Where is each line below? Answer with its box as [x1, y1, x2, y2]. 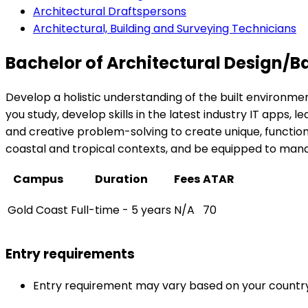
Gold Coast [8, 201, 68, 218]
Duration [94, 170, 148, 187]
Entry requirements [5, 245, 135, 264]
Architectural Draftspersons [33, 3, 186, 19]
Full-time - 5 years [71, 201, 171, 218]
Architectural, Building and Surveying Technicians [33, 20, 296, 36]
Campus [12, 170, 63, 187]
